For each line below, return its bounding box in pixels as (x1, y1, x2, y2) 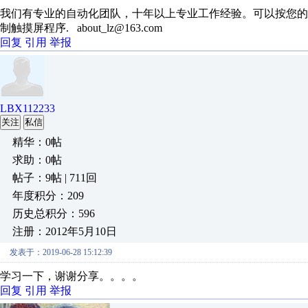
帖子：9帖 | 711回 (12, 172, 97, 184)
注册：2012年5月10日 (12, 225, 117, 237)
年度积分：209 (12, 190, 84, 201)
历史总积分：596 (12, 208, 95, 219)
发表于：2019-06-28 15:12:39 (10, 247, 112, 257)
